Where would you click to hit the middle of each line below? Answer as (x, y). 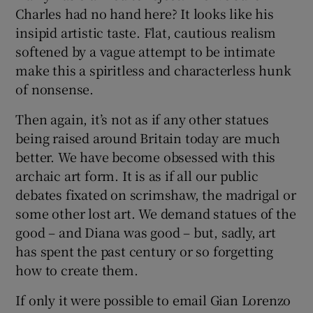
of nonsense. (55, 88)
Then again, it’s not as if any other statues (142, 118)
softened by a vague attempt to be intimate (146, 51)
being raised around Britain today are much (148, 137)
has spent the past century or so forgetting (144, 250)
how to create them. (77, 269)
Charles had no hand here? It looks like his (145, 13)
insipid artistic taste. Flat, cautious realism (146, 32)
